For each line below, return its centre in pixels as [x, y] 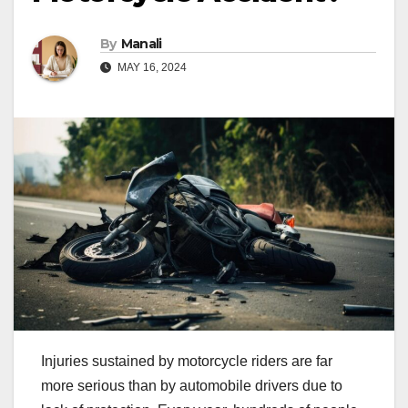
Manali [141, 44]
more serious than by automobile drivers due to [192, 386]
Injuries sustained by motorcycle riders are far [187, 362]
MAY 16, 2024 [151, 68]
